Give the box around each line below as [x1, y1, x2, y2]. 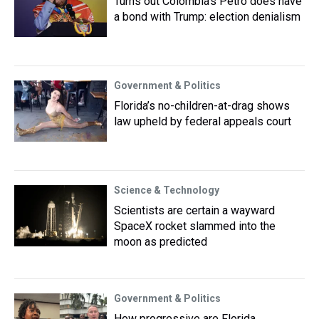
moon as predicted [114, 235, 207, 249]
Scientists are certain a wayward [114, 204, 275, 217]
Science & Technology [114, 184, 219, 196]
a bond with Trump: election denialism [114, 10, 300, 23]
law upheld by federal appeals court [114, 115, 291, 128]
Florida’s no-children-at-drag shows [114, 99, 290, 113]
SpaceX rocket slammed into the [114, 219, 276, 233]
